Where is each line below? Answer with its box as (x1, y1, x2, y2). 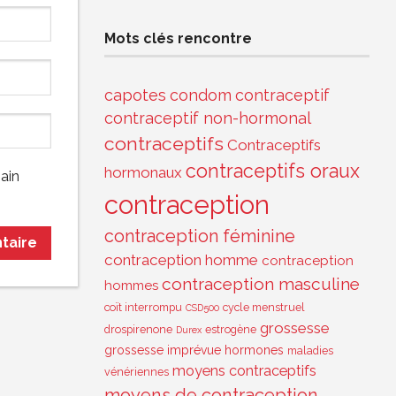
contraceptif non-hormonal (104, 109, 311, 127)
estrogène (205, 323, 256, 336)
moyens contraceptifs (172, 362, 316, 379)
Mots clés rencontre (104, 30, 252, 47)
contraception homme (104, 251, 258, 269)
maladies (287, 344, 333, 357)
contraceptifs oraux (186, 160, 360, 182)
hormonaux (104, 164, 182, 181)
